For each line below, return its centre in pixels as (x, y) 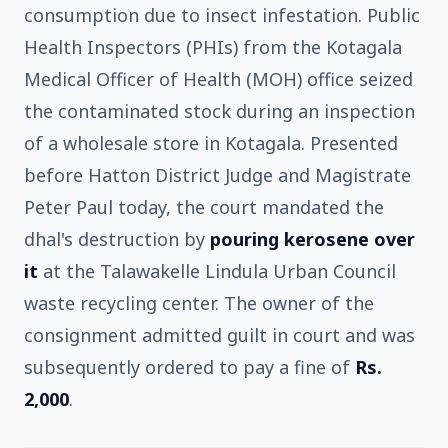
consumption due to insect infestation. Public (222, 14)
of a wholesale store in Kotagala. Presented (211, 142)
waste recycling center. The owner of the (199, 302)
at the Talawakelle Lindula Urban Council (217, 270)
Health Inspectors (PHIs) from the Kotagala (213, 46)
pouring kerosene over (312, 238)
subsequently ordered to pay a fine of (189, 366)
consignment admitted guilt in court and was (219, 334)
